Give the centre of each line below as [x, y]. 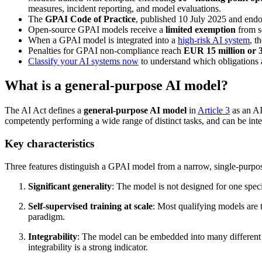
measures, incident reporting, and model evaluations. [125, 8]
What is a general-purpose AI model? [116, 86]
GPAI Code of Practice [90, 19]
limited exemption [201, 29]
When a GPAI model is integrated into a [103, 40]
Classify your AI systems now [83, 61]
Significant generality [70, 186]
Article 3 [214, 111]
